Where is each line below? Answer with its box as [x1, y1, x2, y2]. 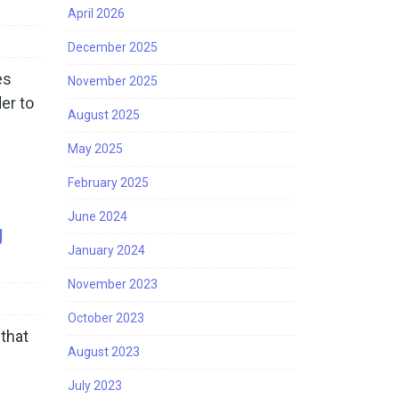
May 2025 [68, 142, 123, 156]
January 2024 [68, 243, 145, 257]
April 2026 [68, 6, 125, 20]
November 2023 [68, 277, 158, 291]
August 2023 [68, 345, 140, 359]
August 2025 [68, 108, 140, 122]
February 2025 [68, 175, 149, 190]
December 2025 [68, 40, 158, 54]
